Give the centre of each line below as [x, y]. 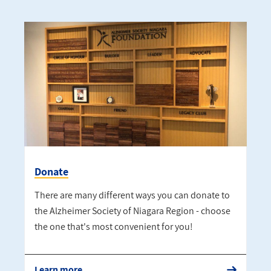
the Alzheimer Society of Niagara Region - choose [132, 211]
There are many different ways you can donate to [132, 195]
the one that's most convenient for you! [114, 226]
